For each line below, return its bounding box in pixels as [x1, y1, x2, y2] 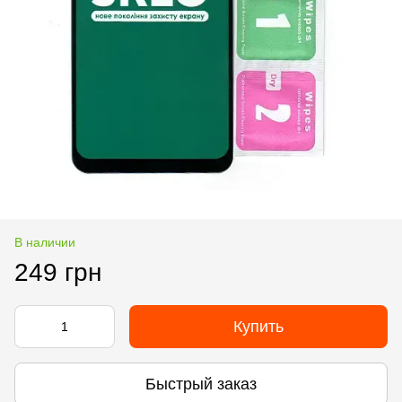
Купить [233, 318, 284, 336]
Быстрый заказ [145, 374, 257, 393]
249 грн [14, 258, 101, 286]
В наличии [14, 235, 75, 249]
